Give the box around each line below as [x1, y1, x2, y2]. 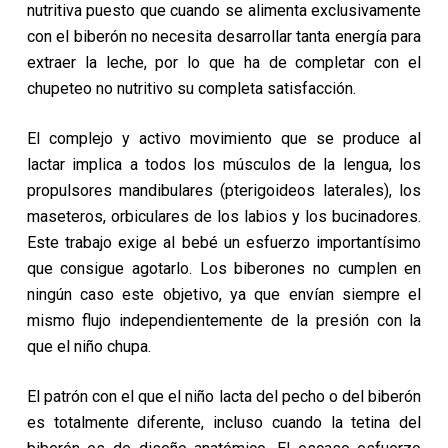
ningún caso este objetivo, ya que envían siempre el [26, 285, 422, 304]
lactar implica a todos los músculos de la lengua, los [26, 155, 422, 174]
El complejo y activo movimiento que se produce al [26, 129, 422, 148]
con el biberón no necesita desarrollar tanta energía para [26, 27, 422, 46]
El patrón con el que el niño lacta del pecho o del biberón [26, 387, 422, 406]
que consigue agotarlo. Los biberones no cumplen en [26, 259, 422, 278]
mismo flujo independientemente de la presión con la [26, 311, 422, 330]
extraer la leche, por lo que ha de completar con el [26, 53, 422, 72]
